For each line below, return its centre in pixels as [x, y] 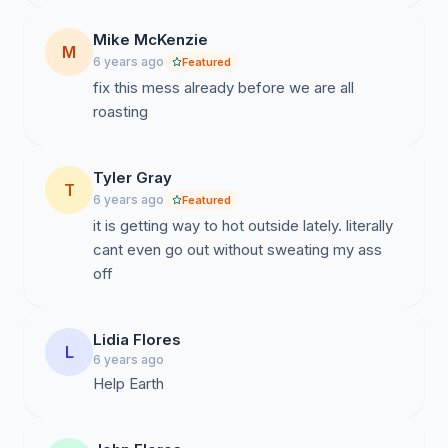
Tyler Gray [132, 177]
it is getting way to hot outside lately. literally [243, 225]
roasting [120, 111]
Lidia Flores [137, 339]
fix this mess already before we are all [223, 87]
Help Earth [128, 383]
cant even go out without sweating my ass [237, 249]
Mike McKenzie [150, 39]
